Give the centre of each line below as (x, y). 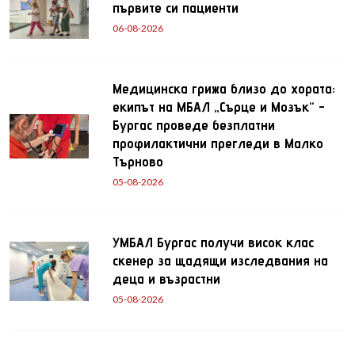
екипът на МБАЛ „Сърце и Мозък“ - (219, 107)
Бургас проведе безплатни (194, 125)
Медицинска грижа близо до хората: (224, 89)
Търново (138, 162)
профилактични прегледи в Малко (218, 143)
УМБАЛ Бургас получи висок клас (213, 242)
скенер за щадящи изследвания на (220, 261)
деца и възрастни (166, 279)
